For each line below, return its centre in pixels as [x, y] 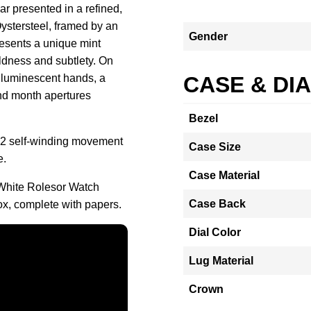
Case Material [224, 175]
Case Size [215, 147]
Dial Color [215, 232]
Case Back [217, 204]
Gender [208, 36]
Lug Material [221, 261]
